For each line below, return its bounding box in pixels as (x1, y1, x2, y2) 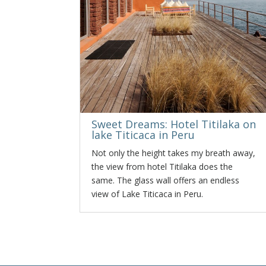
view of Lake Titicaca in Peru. (91, 188, 204, 199)
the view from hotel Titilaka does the (91, 161, 233, 172)
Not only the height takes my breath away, (91, 147, 256, 159)
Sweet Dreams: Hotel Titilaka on (91, 117, 256, 131)
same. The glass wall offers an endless (91, 175, 240, 186)
